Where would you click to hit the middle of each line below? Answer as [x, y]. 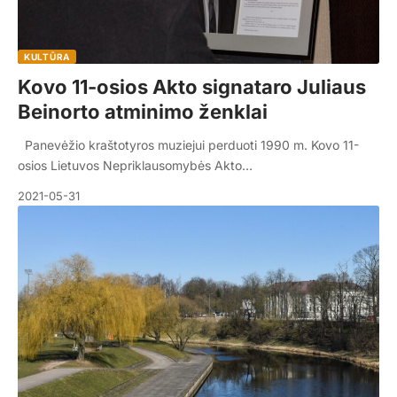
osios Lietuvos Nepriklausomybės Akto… [135, 165]
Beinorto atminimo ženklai [143, 111]
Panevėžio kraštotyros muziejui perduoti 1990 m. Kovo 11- [188, 144]
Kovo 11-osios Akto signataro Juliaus [192, 86]
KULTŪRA [47, 56]
